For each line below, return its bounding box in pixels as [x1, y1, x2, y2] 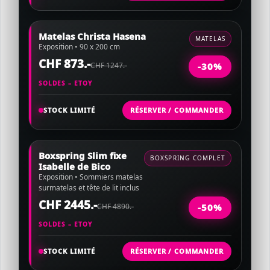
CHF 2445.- [39, 197, 97, 213]
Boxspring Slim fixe [39, 149, 127, 162]
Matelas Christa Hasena [39, 30, 146, 42]
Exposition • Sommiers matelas [39, 172, 143, 182]
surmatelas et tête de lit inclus [39, 183, 139, 193]
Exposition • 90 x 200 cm [39, 42, 120, 52]
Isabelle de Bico [39, 160, 110, 172]
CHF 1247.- [90, 60, 127, 71]
